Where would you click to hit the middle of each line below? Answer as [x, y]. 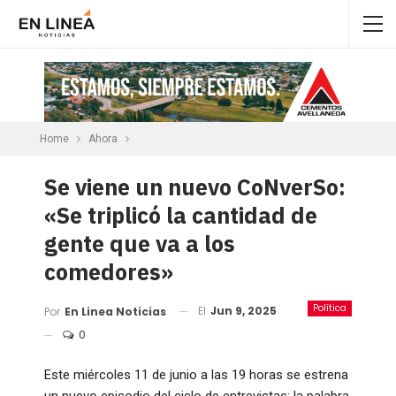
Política [330, 308]
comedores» [109, 271]
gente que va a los [140, 243]
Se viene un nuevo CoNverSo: [195, 187]
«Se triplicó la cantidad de [181, 215]
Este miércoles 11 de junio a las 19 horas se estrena [196, 374]
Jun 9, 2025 [244, 310]
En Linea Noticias [115, 311]
